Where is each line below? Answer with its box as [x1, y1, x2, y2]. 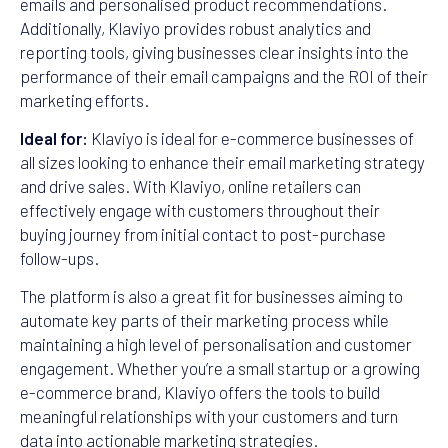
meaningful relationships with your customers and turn [20, 406, 398, 427]
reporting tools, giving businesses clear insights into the [20, 41, 409, 62]
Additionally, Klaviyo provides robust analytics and [20, 17, 371, 38]
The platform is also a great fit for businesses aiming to [20, 286, 403, 307]
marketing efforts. [20, 89, 149, 110]
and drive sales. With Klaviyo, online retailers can [20, 175, 361, 196]
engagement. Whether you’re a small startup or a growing [20, 358, 420, 379]
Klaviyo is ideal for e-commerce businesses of [88, 127, 414, 148]
